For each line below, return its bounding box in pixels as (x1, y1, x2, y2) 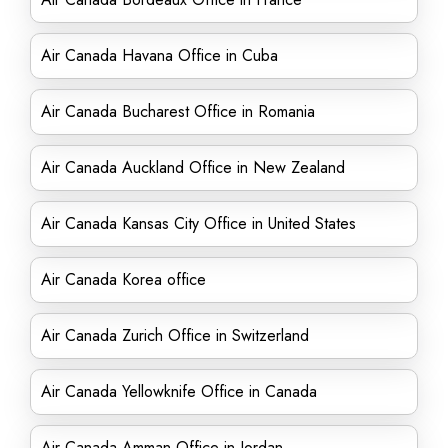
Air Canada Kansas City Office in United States (41, 212, 356, 235)
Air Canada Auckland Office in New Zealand (41, 156, 345, 179)
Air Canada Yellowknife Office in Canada (41, 380, 317, 403)
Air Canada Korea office (41, 268, 206, 291)
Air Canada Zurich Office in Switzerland (41, 324, 309, 347)
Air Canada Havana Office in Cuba (41, 44, 278, 67)
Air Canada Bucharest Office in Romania (41, 100, 315, 123)
